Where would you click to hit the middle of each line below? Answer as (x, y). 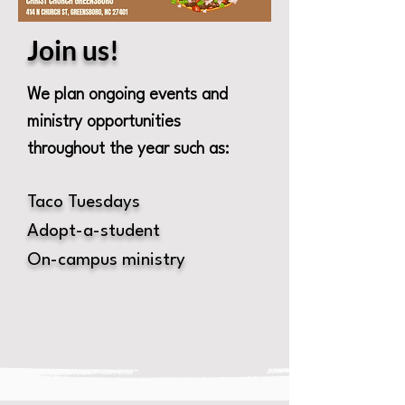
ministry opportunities (104, 122)
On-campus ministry (106, 260)
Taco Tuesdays (84, 202)
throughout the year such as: (128, 149)
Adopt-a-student (94, 231)
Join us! (73, 50)
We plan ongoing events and (127, 95)
